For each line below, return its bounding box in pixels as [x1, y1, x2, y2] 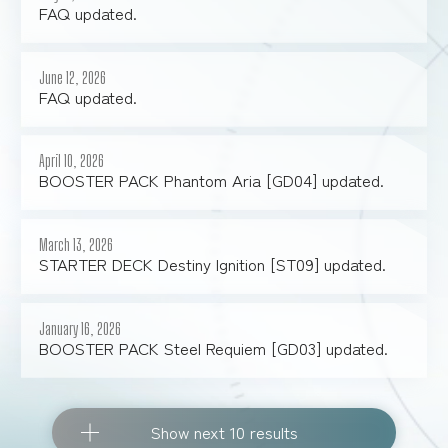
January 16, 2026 [38, 318, 121, 339]
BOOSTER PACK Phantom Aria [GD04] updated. [38, 168, 384, 193]
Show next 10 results [150, 420, 298, 445]
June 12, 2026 [38, 67, 106, 88]
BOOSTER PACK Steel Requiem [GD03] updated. [38, 335, 388, 360]
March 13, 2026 [38, 235, 113, 256]
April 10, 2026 [38, 151, 104, 172]
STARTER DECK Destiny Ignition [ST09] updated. [38, 252, 386, 277]
